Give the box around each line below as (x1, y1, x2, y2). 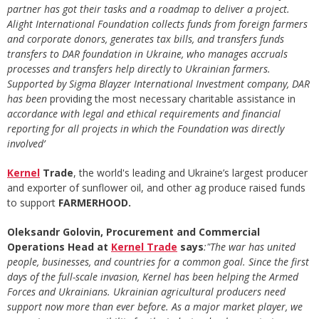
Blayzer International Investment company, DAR (99, 77, 310, 91)
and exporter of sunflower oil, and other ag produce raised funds (7, 181, 305, 195)
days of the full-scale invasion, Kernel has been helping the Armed (7, 270, 298, 284)
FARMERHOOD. (58, 196, 131, 210)
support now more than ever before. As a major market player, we (7, 300, 303, 314)
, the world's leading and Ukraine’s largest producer (73, 166, 308, 180)
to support (7, 196, 58, 210)
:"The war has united (204, 240, 296, 254)
